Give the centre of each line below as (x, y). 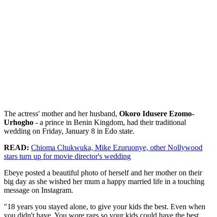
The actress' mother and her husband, (62, 113)
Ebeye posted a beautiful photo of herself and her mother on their (103, 172)
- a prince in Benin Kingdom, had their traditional (110, 122)
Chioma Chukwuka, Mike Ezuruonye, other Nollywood (117, 147)
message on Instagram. (39, 190)
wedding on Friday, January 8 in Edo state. (69, 131)
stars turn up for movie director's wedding (67, 156)
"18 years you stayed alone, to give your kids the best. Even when (105, 206)
